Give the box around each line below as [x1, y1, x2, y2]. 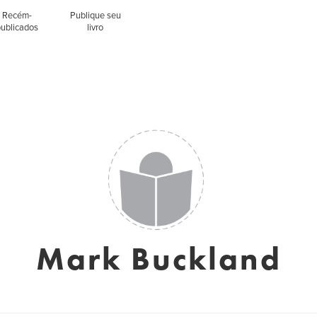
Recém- [2, 10, 33, 21]
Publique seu [69, 10, 121, 21]
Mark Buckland [35, 238, 282, 279]
